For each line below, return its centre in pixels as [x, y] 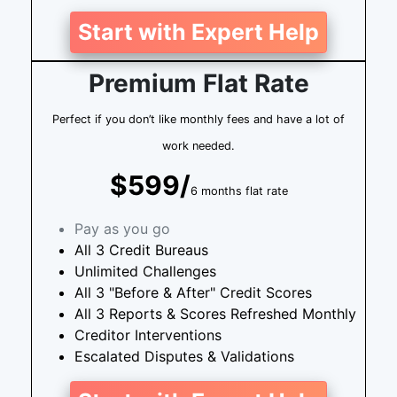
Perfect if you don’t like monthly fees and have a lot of [198, 120]
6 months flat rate [239, 191]
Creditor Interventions [148, 335]
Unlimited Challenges [145, 272]
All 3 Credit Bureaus [141, 250]
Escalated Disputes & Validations [184, 357]
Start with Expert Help [198, 32]
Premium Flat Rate [198, 84]
